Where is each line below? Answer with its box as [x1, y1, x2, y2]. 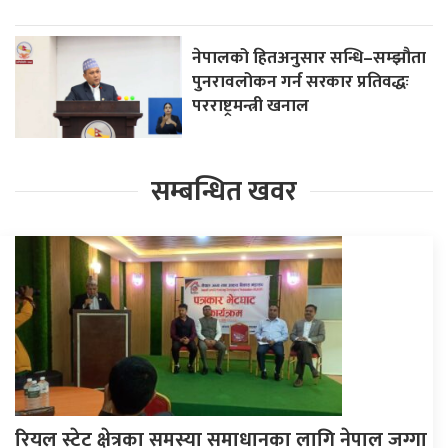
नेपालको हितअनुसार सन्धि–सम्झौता [192, 42, 427, 72]
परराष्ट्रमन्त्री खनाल [192, 90, 310, 120]
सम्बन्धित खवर [151, 168, 297, 214]
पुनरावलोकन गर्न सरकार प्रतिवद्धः [192, 66, 410, 96]
